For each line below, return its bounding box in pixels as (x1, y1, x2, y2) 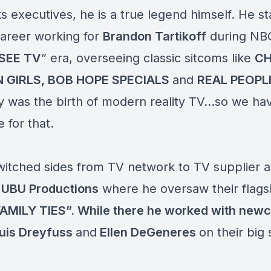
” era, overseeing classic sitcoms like (41, 51, 255, 65)
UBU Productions (1, 181, 99, 196)
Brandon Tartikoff (103, 29, 206, 44)
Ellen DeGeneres (97, 225, 199, 240)
